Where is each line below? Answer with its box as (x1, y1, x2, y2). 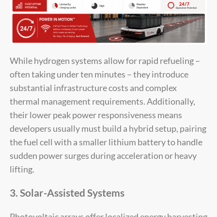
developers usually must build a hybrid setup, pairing (10, 123, 206, 134)
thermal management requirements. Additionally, (10, 95, 195, 107)
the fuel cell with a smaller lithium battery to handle (10, 136, 202, 147)
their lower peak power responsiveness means (10, 109, 182, 120)
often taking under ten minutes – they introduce (10, 68, 188, 79)
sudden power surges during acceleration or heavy (10, 150, 197, 161)
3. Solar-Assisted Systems (10, 186, 124, 199)
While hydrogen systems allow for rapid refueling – (10, 55, 200, 66)
